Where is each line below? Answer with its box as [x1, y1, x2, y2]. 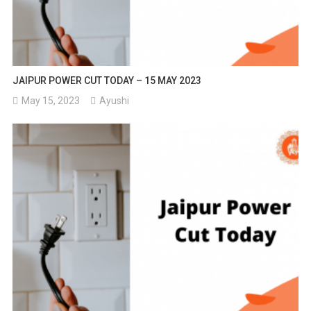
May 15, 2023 [22, 94, 81, 106]
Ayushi [99, 94, 130, 106]
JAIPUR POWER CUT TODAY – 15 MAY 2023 [12, 74, 202, 86]
